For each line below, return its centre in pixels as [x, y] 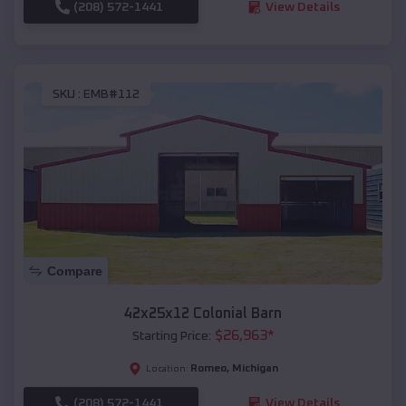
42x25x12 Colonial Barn [203, 313]
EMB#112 [111, 95]
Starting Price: [171, 336]
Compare [75, 271]
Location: [167, 368]
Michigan [255, 368]
